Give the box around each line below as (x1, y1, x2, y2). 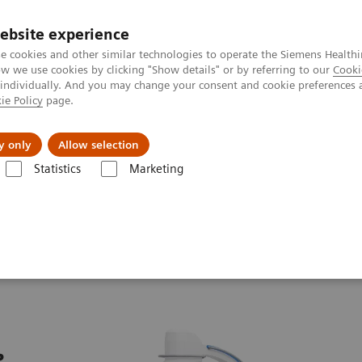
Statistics (33, 162, 81, 176)
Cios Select (24, 178, 78, 192)
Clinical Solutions (191, 124, 295, 141)
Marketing (128, 162, 183, 176)
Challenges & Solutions (19, 124, 159, 141)
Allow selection (58, 138, 139, 151)
